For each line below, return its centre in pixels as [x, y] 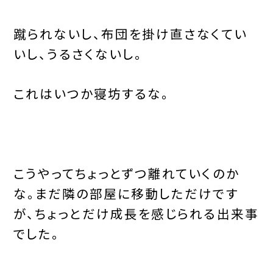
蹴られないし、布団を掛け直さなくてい [130, 33]
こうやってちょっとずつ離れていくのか [126, 173]
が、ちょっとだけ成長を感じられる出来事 [136, 214]
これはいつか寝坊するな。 [91, 94]
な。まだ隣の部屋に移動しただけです [126, 193]
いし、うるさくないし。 [78, 53]
